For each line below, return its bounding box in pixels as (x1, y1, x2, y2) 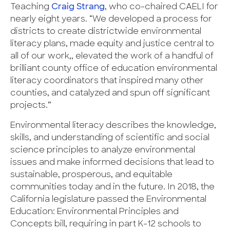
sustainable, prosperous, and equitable (10, 171, 172, 180)
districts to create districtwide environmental (10, 28, 201, 36)
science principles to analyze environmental (10, 146, 195, 155)
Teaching (10, 3, 51, 12)
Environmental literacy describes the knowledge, (10, 122, 216, 130)
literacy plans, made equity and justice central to (10, 40, 214, 49)
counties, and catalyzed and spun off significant (10, 89, 210, 98)
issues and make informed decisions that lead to (10, 159, 214, 167)
